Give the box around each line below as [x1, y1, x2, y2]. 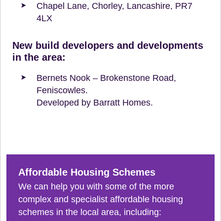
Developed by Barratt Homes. [37, 97, 153, 108]
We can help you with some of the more [18, 181, 174, 191]
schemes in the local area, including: [18, 207, 161, 217]
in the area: [12, 51, 66, 63]
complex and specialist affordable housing [18, 194, 183, 204]
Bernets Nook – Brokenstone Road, [37, 73, 176, 83]
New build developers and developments [12, 39, 203, 51]
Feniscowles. [37, 85, 88, 95]
